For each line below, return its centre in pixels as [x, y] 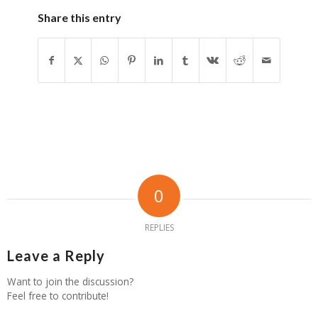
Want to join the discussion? [70, 282]
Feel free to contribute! [58, 296]
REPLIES [159, 228]
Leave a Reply [56, 256]
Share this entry [79, 18]
